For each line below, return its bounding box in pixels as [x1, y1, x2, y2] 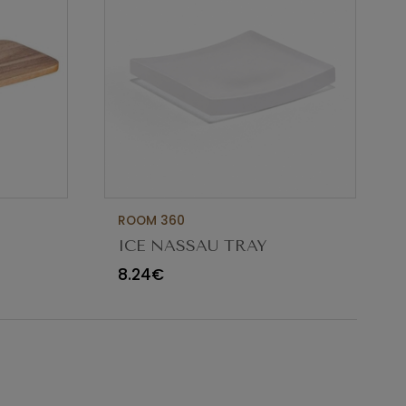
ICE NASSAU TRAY [118, 236, 267, 255]
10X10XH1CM [118, 256, 216, 275]
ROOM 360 [118, 212, 186, 230]
